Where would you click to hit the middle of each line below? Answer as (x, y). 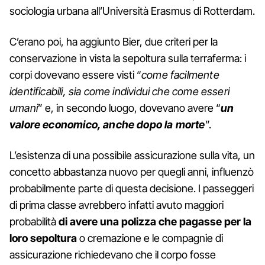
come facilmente (180, 75)
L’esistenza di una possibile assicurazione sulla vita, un (132, 155)
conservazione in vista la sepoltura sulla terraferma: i (128, 58)
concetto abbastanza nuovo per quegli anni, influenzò (132, 172)
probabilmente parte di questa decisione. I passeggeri (132, 188)
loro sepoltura (43, 238)
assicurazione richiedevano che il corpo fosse (113, 254)
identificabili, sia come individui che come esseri (119, 91)
